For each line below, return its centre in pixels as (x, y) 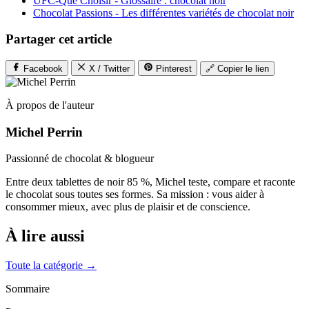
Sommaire (28, 289)
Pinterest (174, 69)
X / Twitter (109, 69)
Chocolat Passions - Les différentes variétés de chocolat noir (163, 12)
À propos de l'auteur (50, 106)
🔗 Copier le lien (237, 69)
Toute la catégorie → (51, 266)
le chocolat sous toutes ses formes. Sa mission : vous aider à (135, 195)
